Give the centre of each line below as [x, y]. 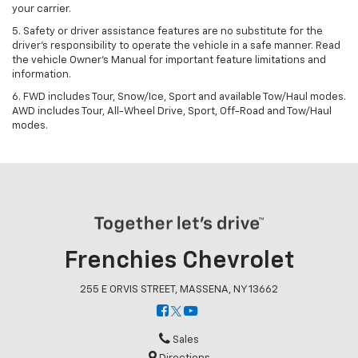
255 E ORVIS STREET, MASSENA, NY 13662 [179, 290]
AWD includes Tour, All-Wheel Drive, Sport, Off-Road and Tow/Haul [172, 111]
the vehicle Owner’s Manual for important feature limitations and [169, 60]
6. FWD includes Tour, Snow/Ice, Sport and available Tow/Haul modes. [179, 97]
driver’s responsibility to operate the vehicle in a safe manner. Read [176, 46]
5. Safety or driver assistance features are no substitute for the [167, 31]
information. [42, 74]
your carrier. [42, 9]
